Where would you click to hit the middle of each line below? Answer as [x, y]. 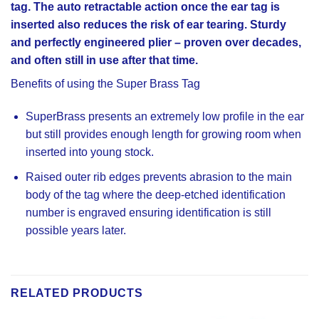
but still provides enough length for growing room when [163, 134]
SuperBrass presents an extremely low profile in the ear [164, 116]
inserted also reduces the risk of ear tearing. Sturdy [148, 25]
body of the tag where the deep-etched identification [155, 194]
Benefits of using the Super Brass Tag [105, 84]
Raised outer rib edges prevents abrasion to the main [158, 177]
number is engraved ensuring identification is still [148, 212]
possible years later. [75, 230]
